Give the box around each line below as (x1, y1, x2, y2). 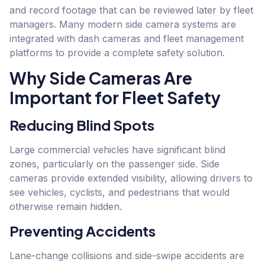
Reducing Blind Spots (9, 116, 154, 134)
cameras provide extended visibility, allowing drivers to (9, 172, 253, 185)
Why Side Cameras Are (9, 67, 192, 89)
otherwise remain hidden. (9, 201, 122, 213)
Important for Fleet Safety (9, 87, 221, 108)
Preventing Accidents (9, 221, 156, 240)
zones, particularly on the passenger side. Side (9, 158, 219, 170)
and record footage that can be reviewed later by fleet (9, 4, 253, 16)
